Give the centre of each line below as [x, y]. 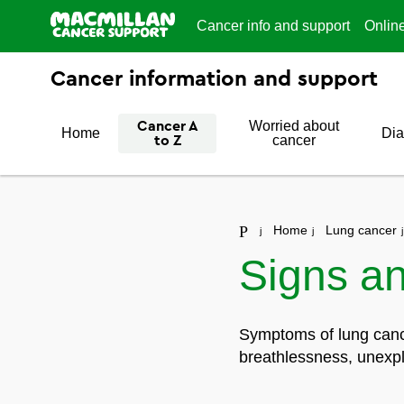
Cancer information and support [214, 79]
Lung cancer [362, 230]
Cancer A [167, 126]
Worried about [294, 126]
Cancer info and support [273, 26]
